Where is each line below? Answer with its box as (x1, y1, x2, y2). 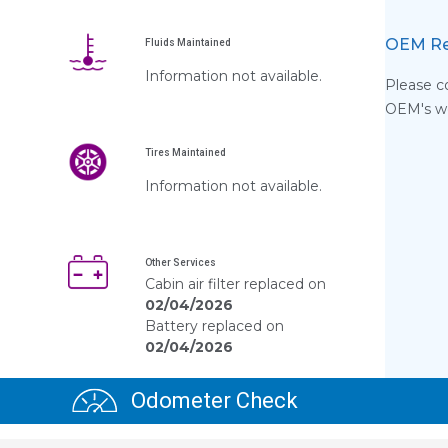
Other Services (144, 256, 216, 268)
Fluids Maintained (144, 36, 231, 48)
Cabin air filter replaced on (144, 274, 326, 293)
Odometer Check (125, 388, 298, 414)
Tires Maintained (144, 146, 226, 158)
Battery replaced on (144, 316, 284, 335)
